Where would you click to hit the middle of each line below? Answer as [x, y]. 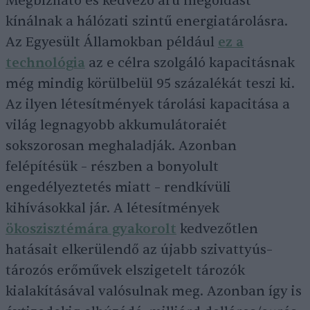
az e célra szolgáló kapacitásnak [190, 63]
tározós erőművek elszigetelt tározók [125, 271]
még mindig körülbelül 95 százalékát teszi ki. [150, 84]
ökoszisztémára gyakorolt [91, 229]
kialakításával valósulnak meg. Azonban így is [154, 291]
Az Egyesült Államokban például [112, 42]
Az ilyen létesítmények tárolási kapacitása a [148, 104]
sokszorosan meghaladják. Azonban [121, 146]
